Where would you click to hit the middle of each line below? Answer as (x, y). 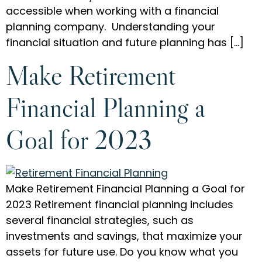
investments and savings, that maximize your (124, 236)
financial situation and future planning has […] (125, 43)
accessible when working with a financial (112, 11)
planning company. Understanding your (111, 27)
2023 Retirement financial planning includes (120, 204)
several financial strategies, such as (100, 220)
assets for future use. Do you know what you (122, 251)
